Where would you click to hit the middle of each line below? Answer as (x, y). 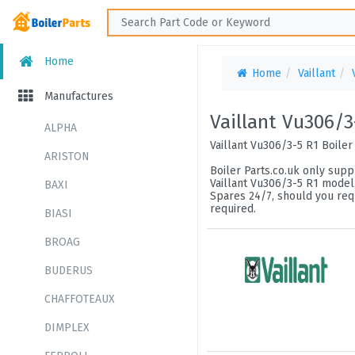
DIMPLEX (67, 328)
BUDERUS (69, 271)
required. (233, 209)
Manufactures (77, 96)
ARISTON (67, 157)
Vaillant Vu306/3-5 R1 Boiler (281, 145)
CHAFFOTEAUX (80, 299)
